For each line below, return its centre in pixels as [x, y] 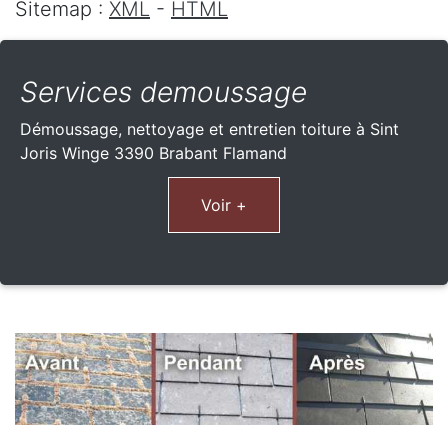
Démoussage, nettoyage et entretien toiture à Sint [209, 128]
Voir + [224, 204]
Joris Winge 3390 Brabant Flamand [153, 152]
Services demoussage [163, 91]
